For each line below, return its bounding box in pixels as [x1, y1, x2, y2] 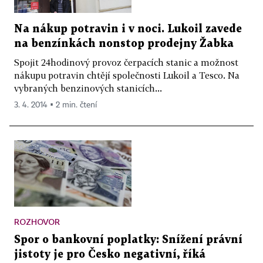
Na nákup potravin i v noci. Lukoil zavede [14, 24, 242, 35]
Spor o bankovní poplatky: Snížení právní [14, 235, 242, 245]
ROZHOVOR [14, 217, 60, 227]
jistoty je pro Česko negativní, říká [14, 249, 205, 260]
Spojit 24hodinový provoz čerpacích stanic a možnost [14, 57, 238, 68]
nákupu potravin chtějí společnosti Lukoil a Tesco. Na [14, 70, 240, 81]
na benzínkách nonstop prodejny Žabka [14, 39, 234, 49]
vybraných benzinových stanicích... [14, 83, 162, 94]
